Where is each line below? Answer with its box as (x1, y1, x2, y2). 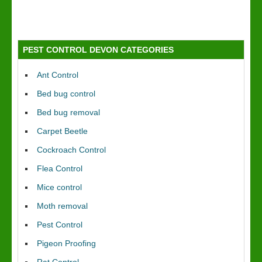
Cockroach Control (37, 145, 106, 154)
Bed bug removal (37, 108, 100, 117)
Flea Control (37, 164, 82, 173)
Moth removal (37, 201, 88, 211)
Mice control (37, 182, 82, 192)
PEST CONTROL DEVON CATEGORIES (23, 45, 174, 54)
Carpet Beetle (37, 126, 88, 136)
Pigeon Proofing (37, 239, 96, 248)
